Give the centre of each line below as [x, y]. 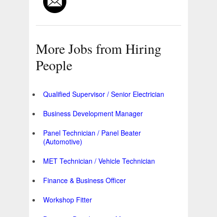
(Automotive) [63, 142]
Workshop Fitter [68, 200]
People [54, 65]
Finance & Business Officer [85, 180]
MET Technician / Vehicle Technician [99, 161]
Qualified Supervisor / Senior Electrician [104, 94]
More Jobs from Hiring [99, 49]
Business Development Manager [93, 114]
